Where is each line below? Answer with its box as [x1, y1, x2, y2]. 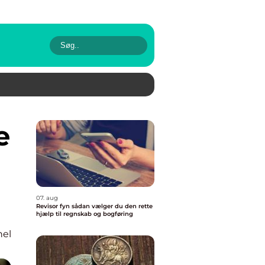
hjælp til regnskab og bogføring [36, 210, 133, 218]
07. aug [36, 194, 58, 202]
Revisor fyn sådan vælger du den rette [36, 202, 72, 210]
